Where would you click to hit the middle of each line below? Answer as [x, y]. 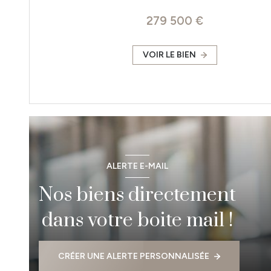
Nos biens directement [137, 195]
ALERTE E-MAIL [137, 166]
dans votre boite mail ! [137, 220]
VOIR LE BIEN [170, 54]
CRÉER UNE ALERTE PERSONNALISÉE [134, 256]
